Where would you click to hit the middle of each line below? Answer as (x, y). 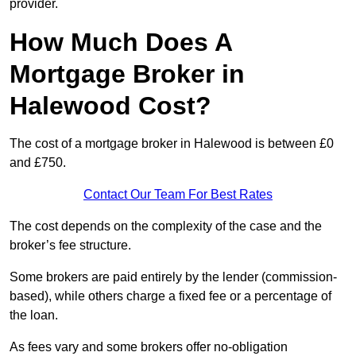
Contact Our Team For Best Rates (178, 195)
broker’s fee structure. (70, 246)
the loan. (34, 315)
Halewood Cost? (110, 106)
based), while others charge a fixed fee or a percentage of (170, 296)
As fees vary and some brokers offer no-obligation (149, 347)
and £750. (38, 163)
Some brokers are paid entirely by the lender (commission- (173, 277)
